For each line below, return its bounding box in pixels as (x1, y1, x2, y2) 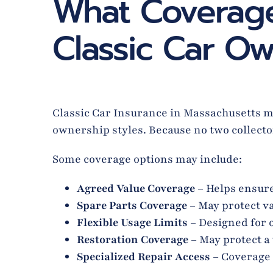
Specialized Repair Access (76, 249, 210, 264)
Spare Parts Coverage (76, 197, 187, 213)
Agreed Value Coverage (76, 180, 195, 196)
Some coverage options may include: (52, 151, 242, 166)
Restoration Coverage (76, 232, 188, 247)
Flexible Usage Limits (76, 214, 188, 230)
